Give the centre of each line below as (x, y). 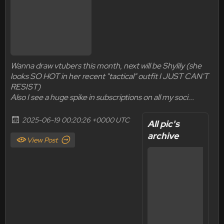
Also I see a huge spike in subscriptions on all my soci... (102, 97)
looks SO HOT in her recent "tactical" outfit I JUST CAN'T (109, 76)
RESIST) (25, 87)
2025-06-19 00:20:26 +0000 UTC (76, 120)
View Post (42, 140)
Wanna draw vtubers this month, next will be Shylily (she (106, 66)
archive (163, 136)
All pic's (163, 124)
